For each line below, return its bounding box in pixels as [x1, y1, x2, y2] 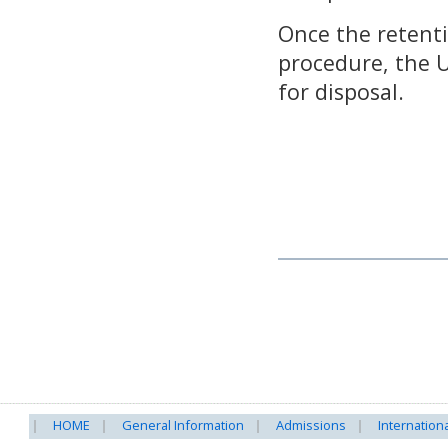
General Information [122, 416, 244, 434]
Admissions [276, 416, 346, 434]
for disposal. [277, 77, 404, 106]
